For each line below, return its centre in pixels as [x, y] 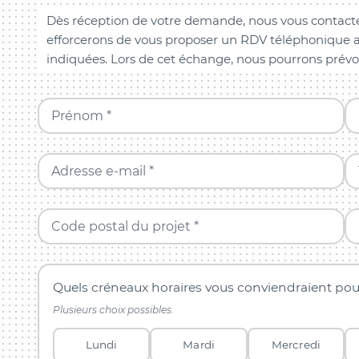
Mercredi [296, 345]
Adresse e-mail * [102, 171]
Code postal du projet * [125, 226]
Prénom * [81, 115]
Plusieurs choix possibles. [114, 309]
